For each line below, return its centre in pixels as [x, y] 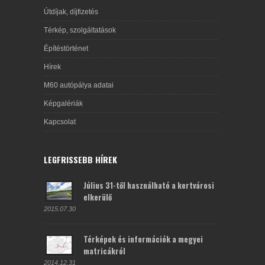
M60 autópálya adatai [79, 85]
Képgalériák [63, 104]
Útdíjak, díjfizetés [71, 12]
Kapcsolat [60, 122]
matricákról [104, 251]
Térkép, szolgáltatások [80, 30]
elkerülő [98, 197]
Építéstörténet [66, 49]
